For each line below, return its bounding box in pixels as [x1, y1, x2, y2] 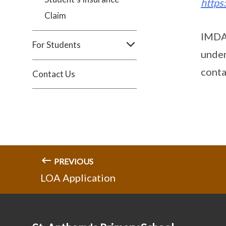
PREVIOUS [52, 156, 93, 166]
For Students [32, 39, 81, 50]
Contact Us [32, 69, 75, 79]
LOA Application [40, 172, 116, 184]
